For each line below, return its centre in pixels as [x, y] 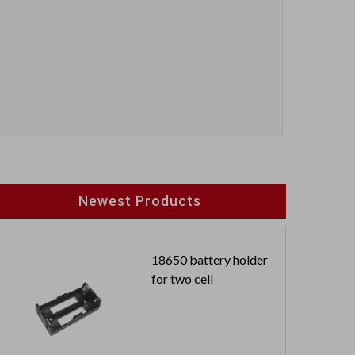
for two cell [182, 279]
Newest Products [139, 201]
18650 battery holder [210, 260]
